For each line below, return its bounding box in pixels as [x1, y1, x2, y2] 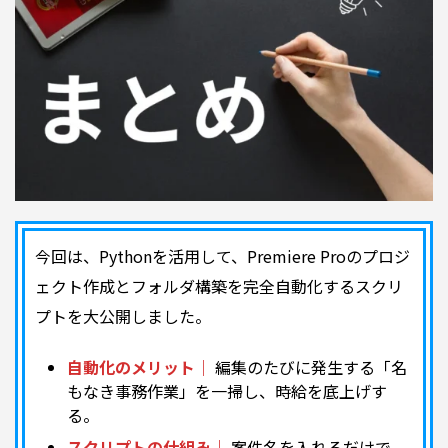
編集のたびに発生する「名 [211, 355, 407, 380]
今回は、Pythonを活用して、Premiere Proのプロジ [35, 244, 410, 269]
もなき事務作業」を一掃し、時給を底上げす [67, 379, 387, 404]
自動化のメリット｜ [67, 355, 211, 380]
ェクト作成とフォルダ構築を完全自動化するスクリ [35, 274, 403, 299]
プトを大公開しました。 [35, 304, 211, 329]
